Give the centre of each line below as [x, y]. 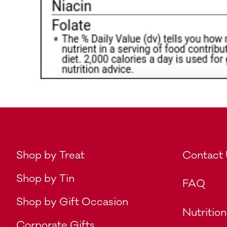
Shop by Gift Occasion [72, 202]
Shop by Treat [50, 155]
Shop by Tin [45, 179]
